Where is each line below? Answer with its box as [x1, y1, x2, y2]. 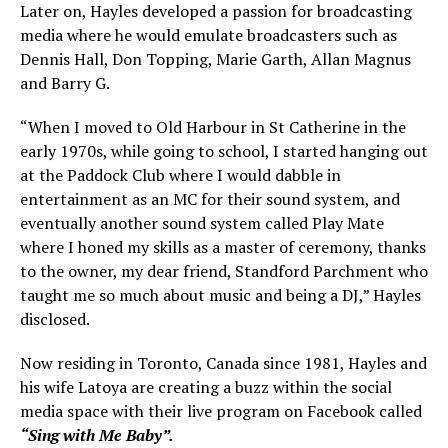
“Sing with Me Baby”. [20, 423, 174, 446]
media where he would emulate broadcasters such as [20, 23, 397, 46]
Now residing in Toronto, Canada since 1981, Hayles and [20, 351, 427, 374]
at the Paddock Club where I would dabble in [20, 163, 341, 186]
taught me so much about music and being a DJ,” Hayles [20, 283, 421, 306]
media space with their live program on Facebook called [20, 399, 422, 422]
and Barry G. [20, 71, 110, 94]
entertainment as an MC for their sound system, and [20, 187, 400, 210]
